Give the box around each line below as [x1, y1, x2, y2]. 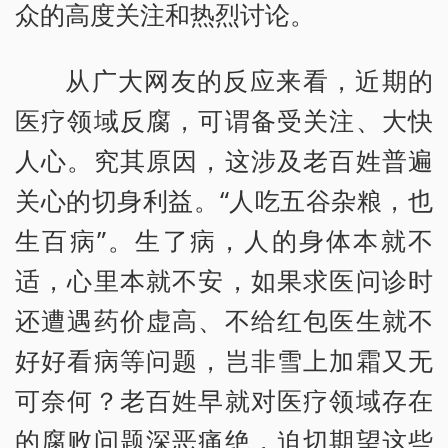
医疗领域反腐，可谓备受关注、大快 [15, 102, 433, 137]
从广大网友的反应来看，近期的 [65, 62, 433, 97]
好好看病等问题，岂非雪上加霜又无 [15, 342, 433, 377]
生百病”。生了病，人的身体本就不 [15, 222, 433, 257]
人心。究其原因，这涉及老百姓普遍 [15, 142, 433, 177]
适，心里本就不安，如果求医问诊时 [15, 262, 433, 297]
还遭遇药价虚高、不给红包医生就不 [15, 302, 433, 337]
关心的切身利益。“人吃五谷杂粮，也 [15, 182, 433, 217]
